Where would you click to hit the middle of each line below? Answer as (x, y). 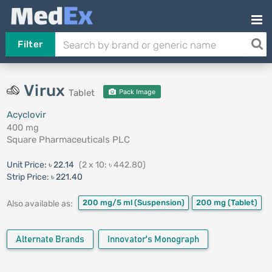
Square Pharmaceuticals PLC (68, 140)
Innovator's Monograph (153, 240)
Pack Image (136, 92)
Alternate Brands (50, 240)
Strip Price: (28, 177)
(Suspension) (159, 202)
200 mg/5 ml (108, 202)
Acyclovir (26, 115)
